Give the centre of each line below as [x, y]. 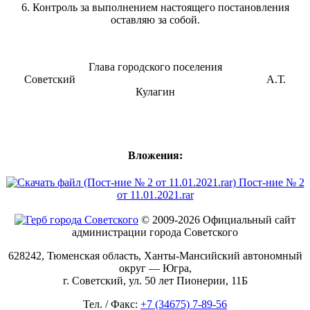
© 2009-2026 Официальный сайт [217, 219]
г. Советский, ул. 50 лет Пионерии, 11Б [155, 280]
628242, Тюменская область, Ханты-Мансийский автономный [155, 255]
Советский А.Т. [155, 80]
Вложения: [155, 155]
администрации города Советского [155, 232]
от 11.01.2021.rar [155, 194]
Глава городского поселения [155, 67]
